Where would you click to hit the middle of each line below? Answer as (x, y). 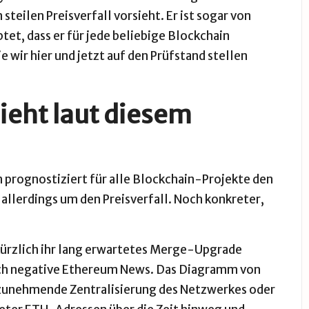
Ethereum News (106, 270)
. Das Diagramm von (206, 270)
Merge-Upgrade (196, 250)
